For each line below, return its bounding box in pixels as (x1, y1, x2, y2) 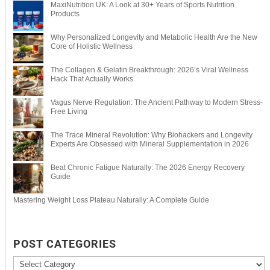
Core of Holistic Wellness (50, 42, 133, 51)
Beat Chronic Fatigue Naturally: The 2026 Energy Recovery (50, 163, 245, 172)
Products (50, 9, 80, 18)
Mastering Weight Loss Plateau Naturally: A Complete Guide (13, 195, 209, 204)
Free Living (50, 107, 87, 116)
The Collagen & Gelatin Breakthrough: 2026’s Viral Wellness (50, 65, 248, 74)
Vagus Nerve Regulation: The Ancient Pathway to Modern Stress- (50, 98, 263, 107)
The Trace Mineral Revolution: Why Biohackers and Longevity (50, 130, 253, 139)
